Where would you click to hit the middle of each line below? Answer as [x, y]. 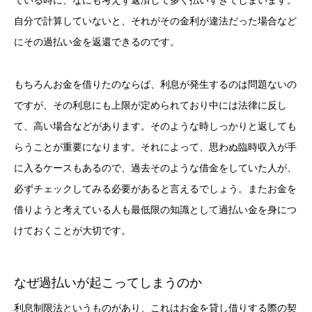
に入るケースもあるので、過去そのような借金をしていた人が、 [155, 167]
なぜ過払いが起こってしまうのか [108, 283]
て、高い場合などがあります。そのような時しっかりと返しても [155, 126]
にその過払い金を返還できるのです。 [97, 41]
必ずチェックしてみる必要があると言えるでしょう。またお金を [155, 188]
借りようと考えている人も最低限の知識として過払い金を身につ [155, 209]
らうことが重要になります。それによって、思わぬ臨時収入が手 [155, 147]
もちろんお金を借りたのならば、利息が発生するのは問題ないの [155, 84]
